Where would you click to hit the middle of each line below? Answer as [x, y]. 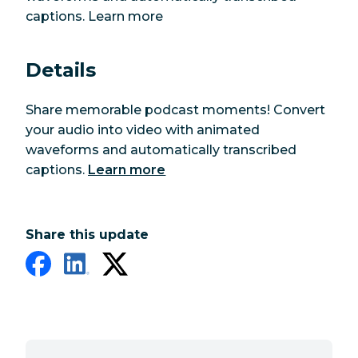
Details [61, 70]
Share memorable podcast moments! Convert [175, 109]
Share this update [87, 234]
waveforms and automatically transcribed [161, 149]
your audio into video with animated [143, 129]
